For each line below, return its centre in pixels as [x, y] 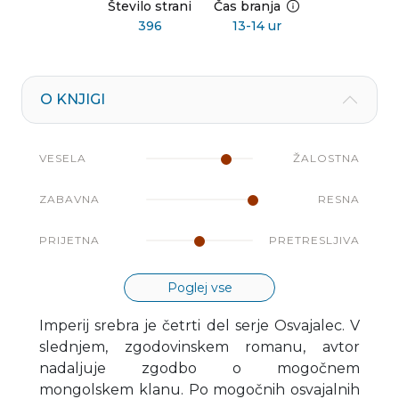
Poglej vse [199, 287]
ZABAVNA [69, 199]
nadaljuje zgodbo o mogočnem [199, 368]
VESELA [63, 158]
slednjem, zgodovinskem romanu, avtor [199, 346]
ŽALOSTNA [326, 158]
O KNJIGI [73, 99]
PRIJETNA [69, 240]
